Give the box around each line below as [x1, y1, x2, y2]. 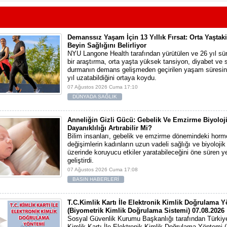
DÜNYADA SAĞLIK [72, 94, 117, 99]
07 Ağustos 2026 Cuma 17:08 [67, 167, 138, 172]
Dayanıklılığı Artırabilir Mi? [67, 124, 152, 132]
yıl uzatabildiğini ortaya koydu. [67, 74, 157, 82]
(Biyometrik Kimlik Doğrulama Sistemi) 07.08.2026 [67, 207, 224, 214]
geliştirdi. [67, 157, 94, 164]
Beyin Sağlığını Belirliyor [67, 42, 146, 49]
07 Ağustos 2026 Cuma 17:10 [67, 84, 138, 90]
